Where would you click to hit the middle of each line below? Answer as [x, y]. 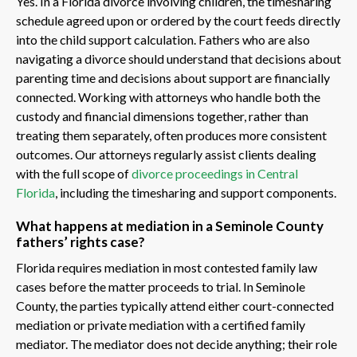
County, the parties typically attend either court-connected [175, 305]
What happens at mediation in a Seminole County [170, 226]
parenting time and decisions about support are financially [173, 77]
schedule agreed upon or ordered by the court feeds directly [178, 20]
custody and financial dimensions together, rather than [162, 116]
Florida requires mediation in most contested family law [167, 267]
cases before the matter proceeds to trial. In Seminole [161, 286]
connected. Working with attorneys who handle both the [168, 96]
